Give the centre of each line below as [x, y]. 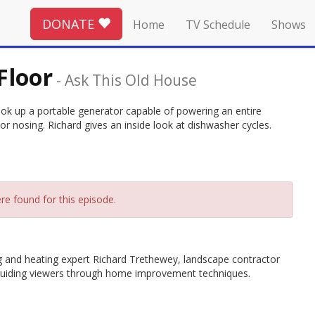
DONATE [70, 24]
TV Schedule [218, 25]
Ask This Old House [131, 80]
